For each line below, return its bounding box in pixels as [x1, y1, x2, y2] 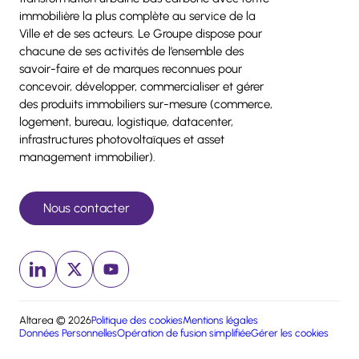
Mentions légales [183, 313, 258, 326]
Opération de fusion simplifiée [117, 326, 251, 339]
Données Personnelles [19, 326, 117, 339]
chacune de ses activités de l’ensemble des [19, 44, 244, 59]
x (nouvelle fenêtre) [65, 262, 187, 280]
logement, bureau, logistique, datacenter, [19, 115, 233, 130]
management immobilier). [19, 150, 155, 165]
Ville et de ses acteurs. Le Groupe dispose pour [19, 26, 262, 42]
